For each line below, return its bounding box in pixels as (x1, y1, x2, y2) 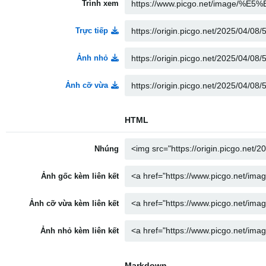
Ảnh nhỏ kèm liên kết (40, 226, 119, 235)
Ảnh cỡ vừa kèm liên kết (29, 199, 119, 208)
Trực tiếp (75, 26, 108, 35)
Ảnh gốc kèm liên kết (41, 172, 119, 180)
